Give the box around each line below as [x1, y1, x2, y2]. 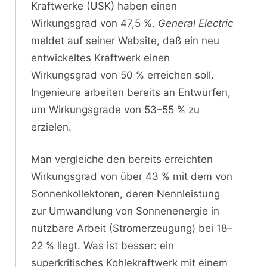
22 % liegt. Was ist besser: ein [31, 240, 174, 252]
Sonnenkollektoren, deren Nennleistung [31, 188, 220, 200]
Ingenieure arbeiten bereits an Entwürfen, [31, 86, 231, 98]
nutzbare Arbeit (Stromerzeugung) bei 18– [31, 222, 232, 235]
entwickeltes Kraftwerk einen [31, 51, 170, 64]
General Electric [158, 17, 233, 29]
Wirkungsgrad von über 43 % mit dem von [31, 170, 232, 183]
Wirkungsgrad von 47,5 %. [31, 17, 158, 29]
